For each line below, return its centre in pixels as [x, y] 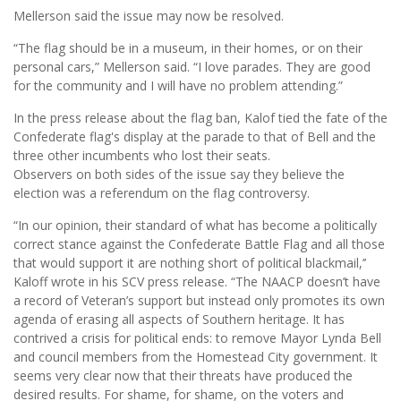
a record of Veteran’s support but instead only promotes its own [199, 300]
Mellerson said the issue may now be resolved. [149, 16]
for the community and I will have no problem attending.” [178, 85]
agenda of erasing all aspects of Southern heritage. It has [179, 319]
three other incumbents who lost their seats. [142, 155]
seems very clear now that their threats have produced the [183, 375]
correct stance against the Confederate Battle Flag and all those [199, 244]
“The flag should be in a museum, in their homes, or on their [188, 48]
